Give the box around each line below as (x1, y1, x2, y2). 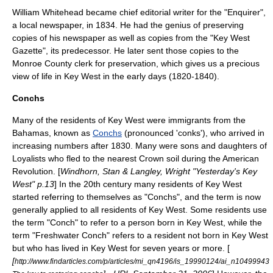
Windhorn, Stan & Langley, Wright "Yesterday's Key (60, 166, 257, 176)
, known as (49, 128, 93, 138)
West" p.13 (12, 179, 54, 189)
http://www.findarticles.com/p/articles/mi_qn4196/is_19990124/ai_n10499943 (15, 257, 269, 265)
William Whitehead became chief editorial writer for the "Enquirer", (12, 7, 266, 17)
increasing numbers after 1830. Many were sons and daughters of (12, 141, 267, 151)
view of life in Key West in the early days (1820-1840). (12, 71, 219, 81)
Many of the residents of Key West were (12, 115, 168, 125)
